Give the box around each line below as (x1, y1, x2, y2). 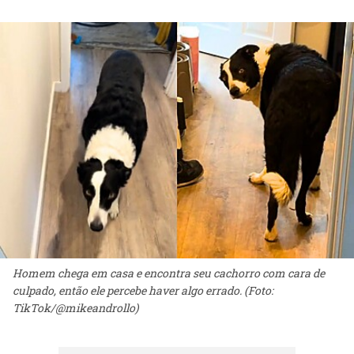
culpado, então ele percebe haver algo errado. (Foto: (13, 283, 273, 299)
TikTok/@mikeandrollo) (13, 300, 138, 316)
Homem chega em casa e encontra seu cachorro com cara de (13, 265, 325, 281)
